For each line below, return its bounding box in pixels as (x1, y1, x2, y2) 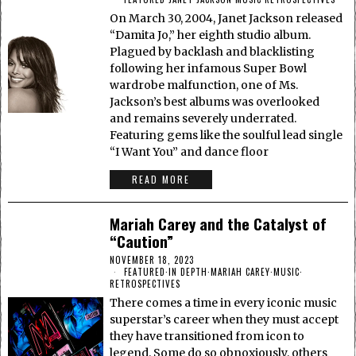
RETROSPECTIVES (110, 277, 181, 291)
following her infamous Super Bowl (110, 61, 308, 76)
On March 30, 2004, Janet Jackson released (110, 11, 343, 26)
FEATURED (124, 265, 166, 279)
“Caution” (110, 230, 174, 253)
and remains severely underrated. (110, 111, 297, 126)
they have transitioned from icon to (110, 329, 305, 344)
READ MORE (132, 172, 191, 187)
